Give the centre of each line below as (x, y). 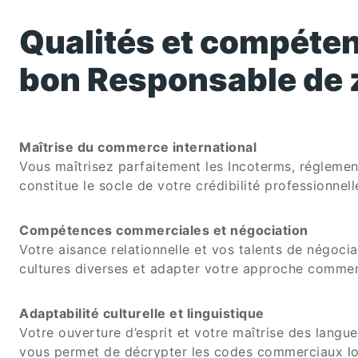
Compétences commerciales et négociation (164, 231)
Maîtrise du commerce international (138, 147)
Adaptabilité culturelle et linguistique (142, 314)
